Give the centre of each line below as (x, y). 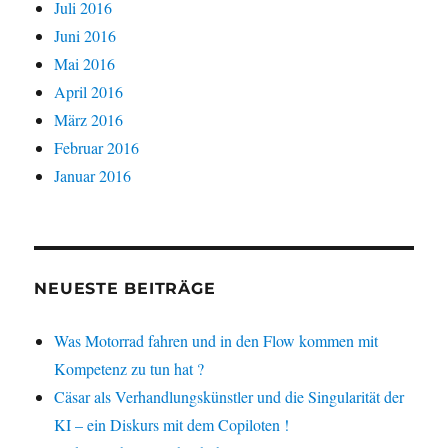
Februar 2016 (97, 147)
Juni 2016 (85, 35)
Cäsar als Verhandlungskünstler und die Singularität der (229, 396)
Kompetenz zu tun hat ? (129, 368)
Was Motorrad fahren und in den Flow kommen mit (216, 340)
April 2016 (89, 91)
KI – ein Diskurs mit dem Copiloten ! (172, 424)
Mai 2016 (85, 63)
